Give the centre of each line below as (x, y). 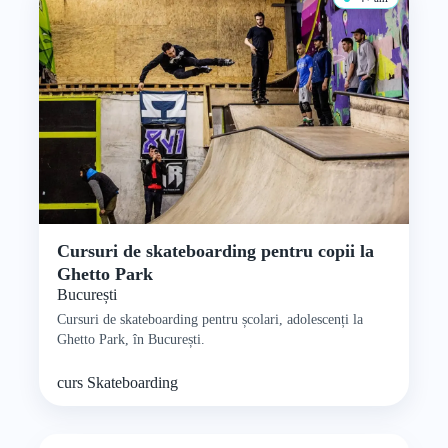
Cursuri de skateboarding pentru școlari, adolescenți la (209, 319)
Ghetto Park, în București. (130, 339)
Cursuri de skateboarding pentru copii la (215, 250)
